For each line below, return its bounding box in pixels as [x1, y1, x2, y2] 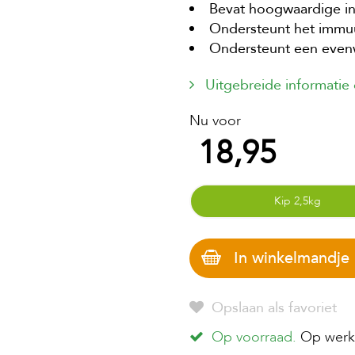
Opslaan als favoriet [208, 298, 337, 319]
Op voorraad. [212, 327, 296, 348]
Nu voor [189, 111, 241, 132]
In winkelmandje [234, 247, 349, 269]
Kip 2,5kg [273, 193, 321, 209]
